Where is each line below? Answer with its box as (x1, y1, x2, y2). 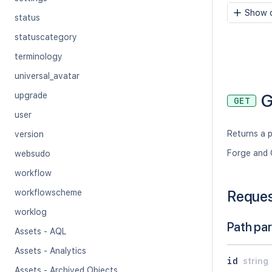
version (15, 129, 44, 139)
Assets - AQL (15, 226, 66, 236)
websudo (15, 149, 50, 158)
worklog (15, 207, 47, 217)
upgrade (15, 90, 47, 100)
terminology (15, 52, 63, 61)
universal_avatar (15, 71, 80, 81)
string (243, 256, 268, 266)
